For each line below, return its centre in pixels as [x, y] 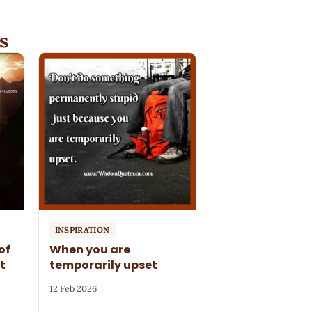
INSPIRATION [82, 230]
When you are [89, 250]
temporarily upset [103, 265]
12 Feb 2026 [73, 288]
